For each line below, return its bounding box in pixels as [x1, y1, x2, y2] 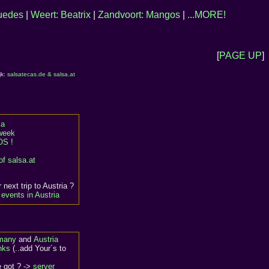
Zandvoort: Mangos [98, 10, 180, 20]
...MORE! [187, 10, 226, 20]
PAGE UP [219, 50, 262, 61]
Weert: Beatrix [31, 10, 91, 20]
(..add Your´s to [10, 244, 66, 253]
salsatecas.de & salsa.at [7, 71, 75, 77]
